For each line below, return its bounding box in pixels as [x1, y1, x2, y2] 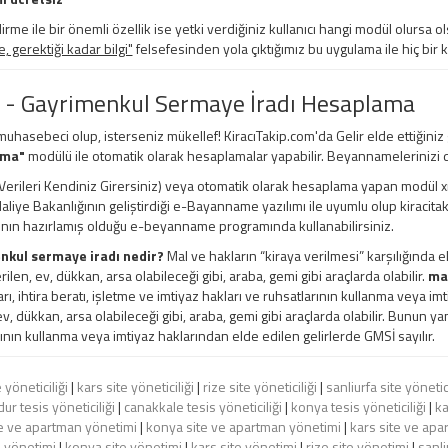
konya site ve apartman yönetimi [145, 416, 341, 438]
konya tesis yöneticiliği [291, 396, 426, 418]
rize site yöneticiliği [202, 376, 317, 398]
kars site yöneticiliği [76, 376, 194, 398]
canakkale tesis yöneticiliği [124, 396, 282, 418]
